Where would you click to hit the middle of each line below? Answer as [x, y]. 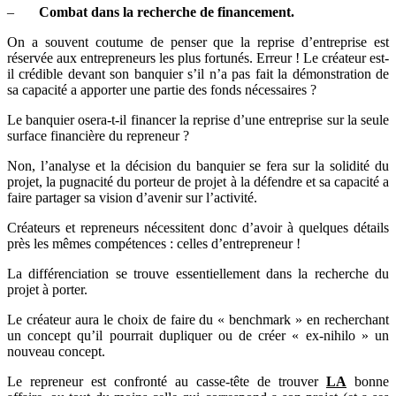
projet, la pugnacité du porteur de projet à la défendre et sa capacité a [198, 181]
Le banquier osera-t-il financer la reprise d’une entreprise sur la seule [198, 119]
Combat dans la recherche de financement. [167, 11]
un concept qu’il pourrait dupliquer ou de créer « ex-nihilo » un [198, 335]
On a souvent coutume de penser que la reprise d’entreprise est [198, 42]
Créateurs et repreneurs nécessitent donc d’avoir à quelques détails [198, 227]
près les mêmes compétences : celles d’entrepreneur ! [154, 243]
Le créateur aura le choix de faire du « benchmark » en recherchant [198, 319]
